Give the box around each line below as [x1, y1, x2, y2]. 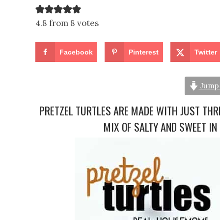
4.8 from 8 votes [35, 18, 99, 28]
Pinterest [129, 48, 159, 56]
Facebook [59, 48, 93, 56]
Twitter [194, 48, 218, 56]
